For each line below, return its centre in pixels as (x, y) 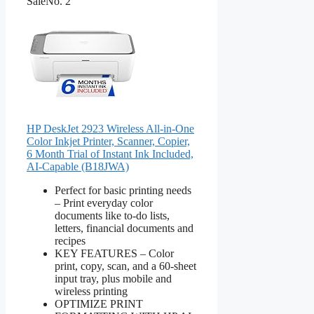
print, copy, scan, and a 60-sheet (125, 266)
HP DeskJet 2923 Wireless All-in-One (110, 128)
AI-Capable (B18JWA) (78, 166)
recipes (70, 240)
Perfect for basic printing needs (123, 190)
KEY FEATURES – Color (114, 253)
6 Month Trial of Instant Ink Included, (110, 153)
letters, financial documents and (124, 228)
